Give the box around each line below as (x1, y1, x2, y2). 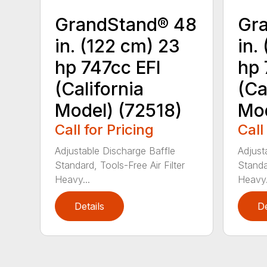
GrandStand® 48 (55, 13, 197, 35)
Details (74, 200, 105, 212)
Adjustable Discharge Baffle (55, 144, 176, 157)
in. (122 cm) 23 (55, 35, 181, 57)
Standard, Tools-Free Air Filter (55, 159, 185, 171)
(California (55, 77, 144, 100)
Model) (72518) (55, 99, 182, 121)
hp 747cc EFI (55, 56, 162, 78)
